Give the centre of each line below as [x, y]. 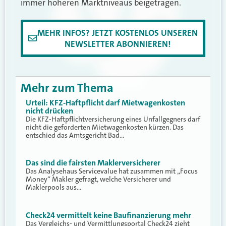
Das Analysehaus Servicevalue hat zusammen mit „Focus [112, 171]
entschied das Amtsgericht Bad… [75, 135]
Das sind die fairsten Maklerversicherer [93, 163]
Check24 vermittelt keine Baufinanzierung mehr [108, 215]
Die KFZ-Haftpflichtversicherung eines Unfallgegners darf [113, 119]
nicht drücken [49, 110]
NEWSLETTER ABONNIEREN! [117, 44]
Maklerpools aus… [53, 187]
